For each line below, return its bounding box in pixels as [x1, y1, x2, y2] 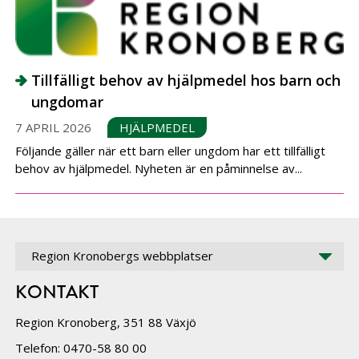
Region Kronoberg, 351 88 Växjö [15, 313, 197, 330]
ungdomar [31, 91, 104, 111]
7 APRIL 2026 [15, 119, 92, 135]
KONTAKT [15, 278, 99, 305]
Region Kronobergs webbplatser [31, 247, 214, 264]
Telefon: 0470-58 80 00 [15, 339, 147, 356]
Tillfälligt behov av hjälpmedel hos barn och [31, 70, 341, 90]
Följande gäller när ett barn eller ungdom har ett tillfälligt [15, 142, 326, 159]
